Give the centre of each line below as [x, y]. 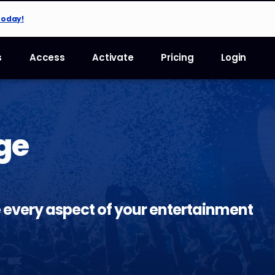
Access [47, 57]
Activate [113, 57]
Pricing [177, 57]
